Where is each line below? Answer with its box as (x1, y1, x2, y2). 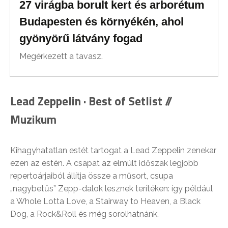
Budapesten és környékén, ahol (19, 15, 184, 28)
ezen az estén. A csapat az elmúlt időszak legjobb (10, 158, 198, 168)
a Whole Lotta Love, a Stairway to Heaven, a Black (10, 196, 201, 206)
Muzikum (10, 110, 56, 128)
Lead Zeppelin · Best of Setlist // (10, 92, 173, 110)
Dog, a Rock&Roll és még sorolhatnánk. (10, 209, 159, 219)
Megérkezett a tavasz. (19, 51, 103, 61)
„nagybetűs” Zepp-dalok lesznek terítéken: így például (10, 183, 213, 193)
